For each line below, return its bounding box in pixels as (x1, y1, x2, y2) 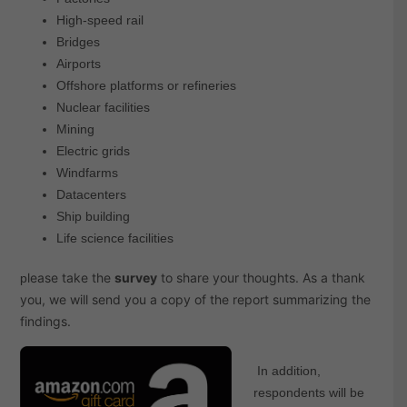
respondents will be (253, 385, 364, 401)
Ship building (55, 209, 130, 224)
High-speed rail (55, 13, 144, 28)
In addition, (253, 363, 321, 379)
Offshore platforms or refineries (55, 78, 236, 94)
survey (114, 270, 157, 286)
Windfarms (55, 165, 118, 181)
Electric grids (55, 144, 130, 159)
